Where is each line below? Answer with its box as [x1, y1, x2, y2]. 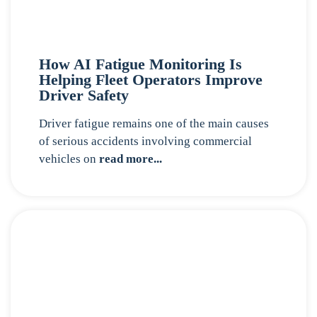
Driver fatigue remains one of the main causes [39, 117, 269, 131]
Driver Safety [39, 86, 129, 105]
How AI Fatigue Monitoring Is [39, 55, 242, 74]
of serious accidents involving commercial [39, 134, 252, 149]
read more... [96, 152, 162, 166]
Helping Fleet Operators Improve [39, 71, 263, 89]
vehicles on [39, 152, 96, 166]
